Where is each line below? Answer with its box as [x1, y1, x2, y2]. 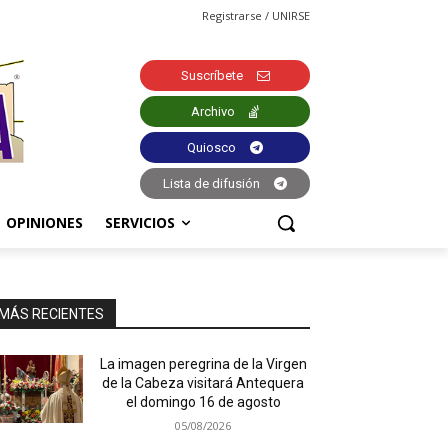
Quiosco [187, 140, 236, 156]
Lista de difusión [163, 176, 260, 192]
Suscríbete [180, 68, 243, 84]
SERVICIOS [105, 213, 175, 232]
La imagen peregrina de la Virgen [99, 356, 307, 372]
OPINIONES [6, 213, 83, 232]
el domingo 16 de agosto [125, 394, 281, 410]
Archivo [191, 104, 235, 120]
